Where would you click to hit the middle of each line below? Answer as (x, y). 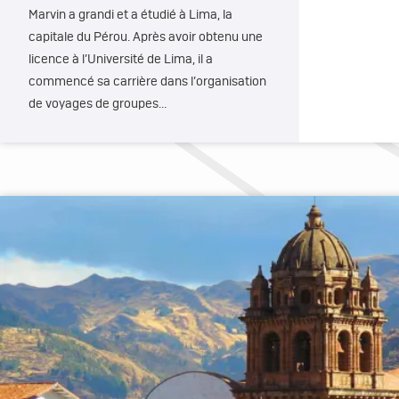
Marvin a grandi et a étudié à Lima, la (130, 15)
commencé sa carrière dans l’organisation (147, 82)
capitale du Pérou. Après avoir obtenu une (146, 37)
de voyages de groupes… (98, 104)
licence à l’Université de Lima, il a (121, 60)
